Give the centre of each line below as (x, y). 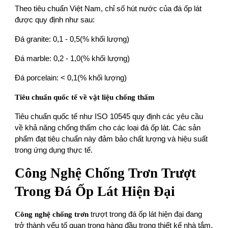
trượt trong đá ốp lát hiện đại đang (146, 215)
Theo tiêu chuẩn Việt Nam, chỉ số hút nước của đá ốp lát (108, 9)
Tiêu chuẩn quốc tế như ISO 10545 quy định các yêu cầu (109, 117)
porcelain (42, 78)
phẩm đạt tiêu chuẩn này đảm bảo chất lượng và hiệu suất (111, 139)
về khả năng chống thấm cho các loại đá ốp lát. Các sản (108, 128)
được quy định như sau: (55, 20)
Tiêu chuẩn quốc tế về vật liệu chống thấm (85, 97)
